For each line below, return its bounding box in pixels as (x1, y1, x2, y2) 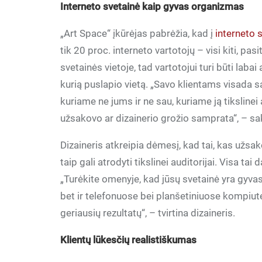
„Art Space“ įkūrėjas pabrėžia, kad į (60, 27, 216, 39)
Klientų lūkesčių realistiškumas (60, 234, 197, 246)
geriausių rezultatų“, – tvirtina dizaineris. (60, 207, 236, 219)
